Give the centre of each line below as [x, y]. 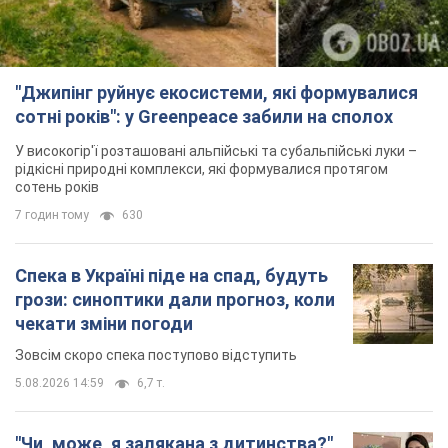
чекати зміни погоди [104, 324]
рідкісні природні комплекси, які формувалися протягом [201, 169]
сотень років [57, 187]
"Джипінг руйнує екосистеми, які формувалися [216, 93]
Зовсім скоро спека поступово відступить [156, 355]
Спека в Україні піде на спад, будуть [171, 276]
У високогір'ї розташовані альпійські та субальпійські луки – [216, 151]
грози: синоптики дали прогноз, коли [175, 300]
